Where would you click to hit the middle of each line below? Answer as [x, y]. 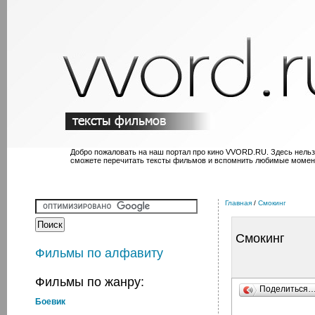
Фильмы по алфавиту [99, 253]
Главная [238, 203]
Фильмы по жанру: [90, 282]
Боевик [50, 302]
